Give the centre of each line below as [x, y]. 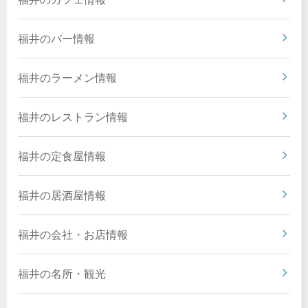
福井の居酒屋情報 [62, 195]
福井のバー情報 [56, 38]
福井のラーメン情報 [67, 77]
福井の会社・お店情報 [73, 234]
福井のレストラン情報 [73, 116]
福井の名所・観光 [62, 273]
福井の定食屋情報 [62, 155]
